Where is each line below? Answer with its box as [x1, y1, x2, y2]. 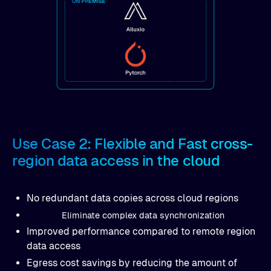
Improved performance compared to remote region [27, 225, 255, 237]
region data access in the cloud [12, 152, 220, 169]
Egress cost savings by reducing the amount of [27, 256, 237, 269]
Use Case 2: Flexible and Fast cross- [12, 135, 253, 152]
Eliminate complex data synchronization [61, 210, 224, 220]
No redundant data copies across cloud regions [27, 192, 238, 204]
